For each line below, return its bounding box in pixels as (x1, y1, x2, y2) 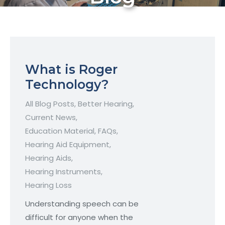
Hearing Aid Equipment (25, 139, 109, 150)
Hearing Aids (25, 153, 71, 164)
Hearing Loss (25, 180, 72, 191)
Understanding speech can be (25, 198, 139, 209)
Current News (25, 112, 76, 123)
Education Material (25, 126, 94, 137)
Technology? (25, 77, 109, 92)
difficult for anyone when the (25, 212, 133, 223)
